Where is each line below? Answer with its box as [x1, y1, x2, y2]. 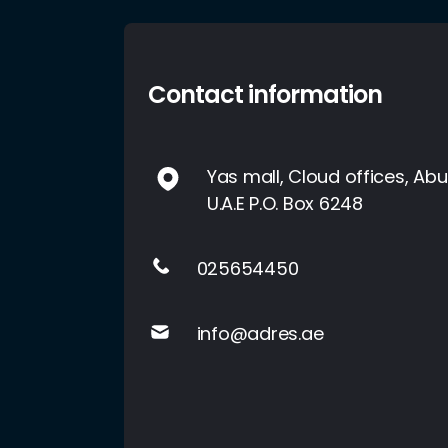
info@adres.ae [196, 321, 324, 346]
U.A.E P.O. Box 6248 [206, 191, 363, 216]
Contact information [147, 78, 382, 111]
